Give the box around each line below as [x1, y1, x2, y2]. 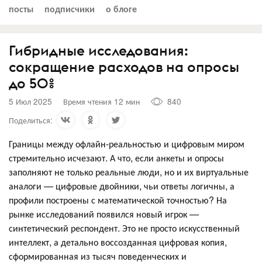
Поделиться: [9, 113, 53, 126]
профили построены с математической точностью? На [9, 192, 227, 206]
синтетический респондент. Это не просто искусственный [9, 220, 240, 235]
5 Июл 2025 [9, 95, 52, 107]
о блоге [106, 1, 137, 15]
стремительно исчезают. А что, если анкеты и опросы [9, 150, 224, 164]
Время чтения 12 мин [63, 95, 140, 107]
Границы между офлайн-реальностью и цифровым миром [9, 136, 244, 150]
